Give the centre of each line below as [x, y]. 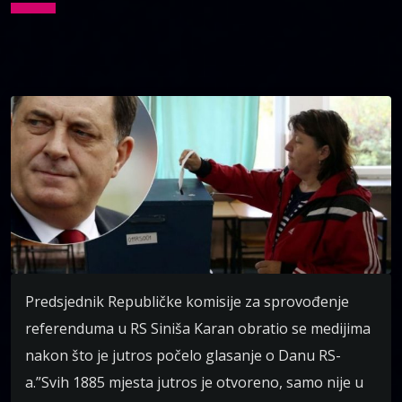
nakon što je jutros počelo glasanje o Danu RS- [183, 356]
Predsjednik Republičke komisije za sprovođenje [187, 302]
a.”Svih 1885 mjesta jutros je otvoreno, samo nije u [194, 383]
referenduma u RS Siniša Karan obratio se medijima [198, 329]
